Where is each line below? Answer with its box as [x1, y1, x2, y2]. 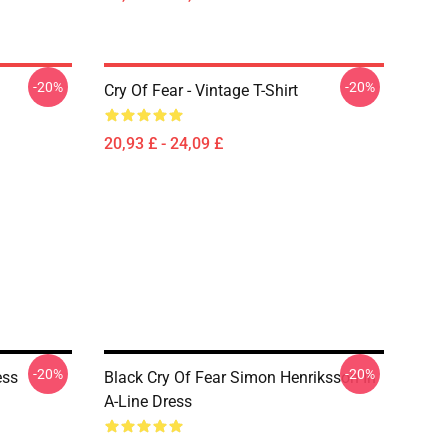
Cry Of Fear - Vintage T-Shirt [104, 81, 298, 100]
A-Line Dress [104, 392, 192, 411]
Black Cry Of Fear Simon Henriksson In [104, 368, 376, 387]
